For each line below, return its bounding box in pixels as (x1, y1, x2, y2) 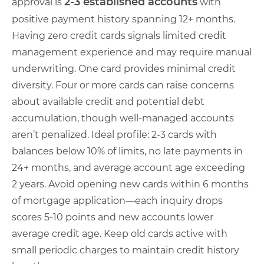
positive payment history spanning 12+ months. (12, 14, 235, 25)
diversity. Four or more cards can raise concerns (12, 80, 234, 91)
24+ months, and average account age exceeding (12, 162, 245, 173)
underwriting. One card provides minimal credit (12, 63, 236, 74)
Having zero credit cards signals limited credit (12, 30, 226, 41)
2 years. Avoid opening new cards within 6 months (12, 179, 249, 190)
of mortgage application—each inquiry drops (12, 195, 223, 206)
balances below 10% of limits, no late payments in (12, 146, 243, 157)
